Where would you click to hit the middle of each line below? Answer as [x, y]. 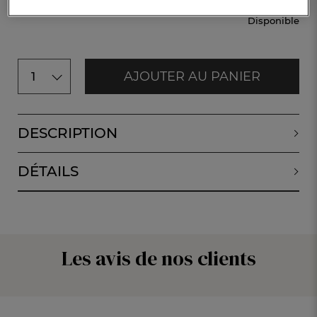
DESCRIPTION [68, 133]
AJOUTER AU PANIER [192, 76]
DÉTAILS [48, 171]
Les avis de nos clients [158, 258]
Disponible [273, 21]
